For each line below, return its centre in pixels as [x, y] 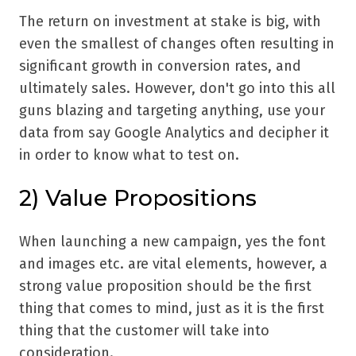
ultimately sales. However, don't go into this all [177, 89]
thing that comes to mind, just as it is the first [172, 309]
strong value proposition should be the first [165, 286]
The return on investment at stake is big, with [170, 22]
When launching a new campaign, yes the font [172, 242]
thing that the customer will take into [144, 331]
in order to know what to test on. [129, 155]
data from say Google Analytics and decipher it [174, 133]
